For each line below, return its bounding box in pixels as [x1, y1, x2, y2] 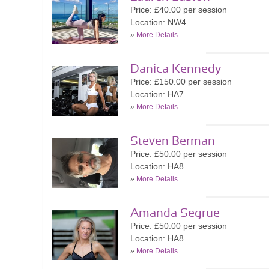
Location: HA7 [130, 89, 184, 99]
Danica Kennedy [130, 63, 221, 75]
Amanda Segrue [130, 207, 220, 219]
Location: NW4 [130, 17, 186, 27]
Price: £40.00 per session [130, 5, 227, 14]
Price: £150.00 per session [130, 77, 232, 86]
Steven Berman [130, 135, 215, 147]
